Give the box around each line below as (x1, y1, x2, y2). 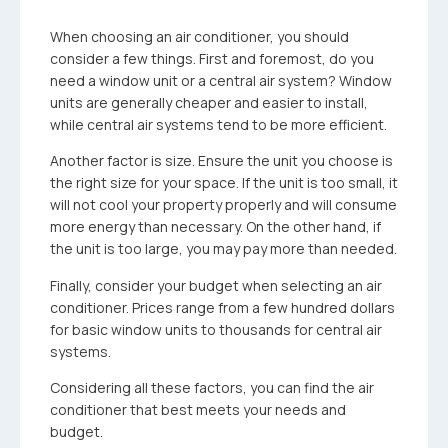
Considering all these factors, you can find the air (50, 378, 374, 398)
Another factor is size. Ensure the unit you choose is (50, 151, 393, 171)
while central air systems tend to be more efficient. (50, 115, 387, 134)
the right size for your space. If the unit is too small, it (50, 173, 398, 193)
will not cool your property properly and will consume (50, 195, 397, 215)
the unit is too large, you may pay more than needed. (50, 239, 397, 259)
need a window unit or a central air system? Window (50, 71, 392, 90)
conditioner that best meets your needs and (50, 400, 346, 420)
